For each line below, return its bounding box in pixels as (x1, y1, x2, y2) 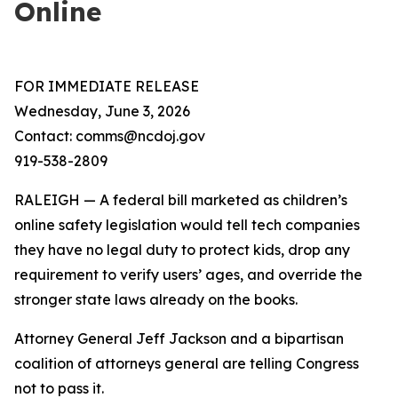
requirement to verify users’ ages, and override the (14, 266, 362, 283)
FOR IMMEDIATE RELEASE (14, 77, 199, 95)
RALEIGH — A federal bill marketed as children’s (14, 191, 347, 209)
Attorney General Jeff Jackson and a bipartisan (14, 330, 344, 347)
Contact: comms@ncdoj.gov (14, 127, 205, 145)
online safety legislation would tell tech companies (14, 216, 360, 234)
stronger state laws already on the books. (14, 291, 298, 308)
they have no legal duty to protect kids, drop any (14, 241, 350, 259)
